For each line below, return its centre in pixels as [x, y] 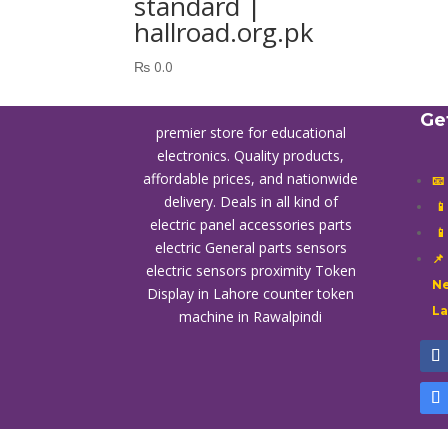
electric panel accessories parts [250, 224]
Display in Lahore [205, 293]
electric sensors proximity [230, 270]
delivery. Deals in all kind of [250, 201]
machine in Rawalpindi [251, 316]
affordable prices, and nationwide [251, 178]
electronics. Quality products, [251, 155]
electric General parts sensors [250, 247]
